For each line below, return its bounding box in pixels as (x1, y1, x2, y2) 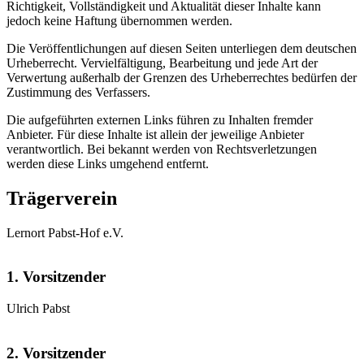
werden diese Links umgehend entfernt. (6, 156, 209, 171)
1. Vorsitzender (6, 268, 106, 286)
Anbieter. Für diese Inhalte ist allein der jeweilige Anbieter (6, 127, 304, 141)
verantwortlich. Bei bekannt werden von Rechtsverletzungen (6, 141, 317, 156)
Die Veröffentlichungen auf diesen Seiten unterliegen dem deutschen (6, 41, 357, 55)
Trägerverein (6, 187, 117, 209)
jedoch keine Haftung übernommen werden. (6, 13, 232, 28)
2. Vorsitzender (6, 344, 106, 362)
